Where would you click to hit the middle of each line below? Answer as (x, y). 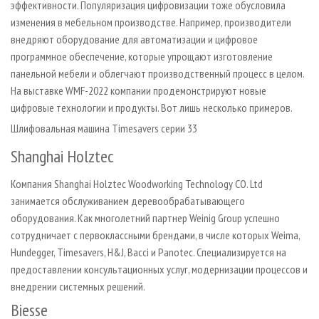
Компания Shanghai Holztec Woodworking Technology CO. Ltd (137, 183)
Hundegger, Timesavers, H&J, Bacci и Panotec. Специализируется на (148, 252)
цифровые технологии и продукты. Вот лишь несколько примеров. (152, 107)
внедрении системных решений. (78, 286)
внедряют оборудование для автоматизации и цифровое (134, 39)
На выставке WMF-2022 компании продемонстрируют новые (138, 90)
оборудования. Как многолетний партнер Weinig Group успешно (145, 218)
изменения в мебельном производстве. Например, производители (151, 22)
